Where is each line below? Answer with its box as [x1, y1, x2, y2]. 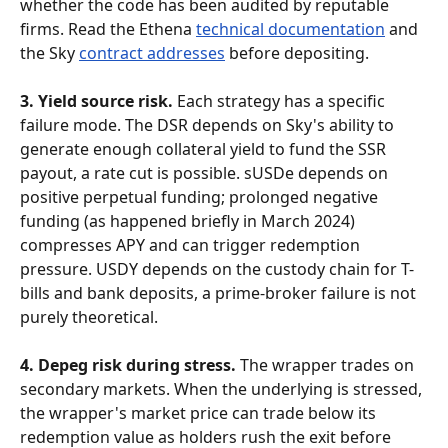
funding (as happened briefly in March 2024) [20, 210, 359, 232]
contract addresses [79, 42, 225, 64]
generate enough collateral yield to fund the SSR [20, 138, 390, 160]
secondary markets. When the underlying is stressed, [20, 378, 426, 400]
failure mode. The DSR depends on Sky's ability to [20, 114, 398, 136]
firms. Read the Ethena [20, 18, 196, 40]
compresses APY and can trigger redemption [20, 234, 364, 256]
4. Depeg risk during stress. [20, 354, 236, 376]
